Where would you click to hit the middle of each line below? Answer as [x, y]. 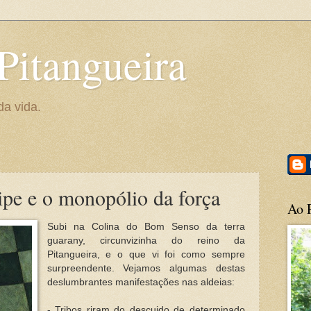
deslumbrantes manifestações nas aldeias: [142, 282]
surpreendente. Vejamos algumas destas [146, 268]
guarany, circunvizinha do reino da [146, 240]
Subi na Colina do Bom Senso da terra [146, 226]
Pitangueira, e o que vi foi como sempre [146, 254]
